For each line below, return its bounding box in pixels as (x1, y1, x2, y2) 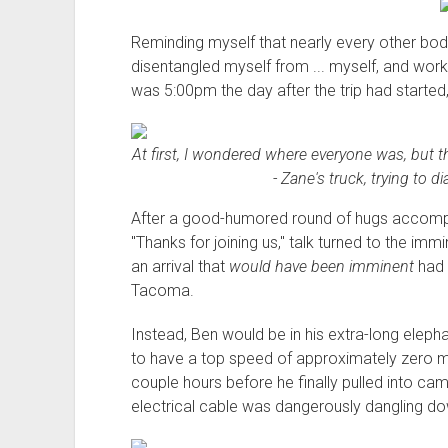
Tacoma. (130, 281, 194, 300)
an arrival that (130, 257, 229, 276)
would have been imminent (228, 257, 414, 276)
